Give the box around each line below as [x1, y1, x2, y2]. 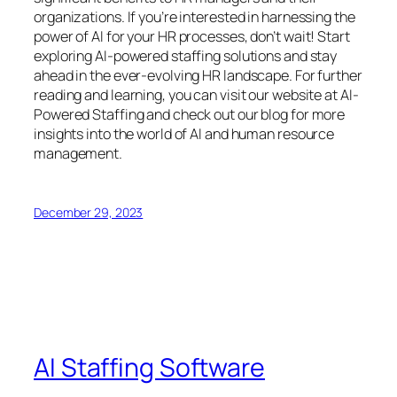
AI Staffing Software [34, 349, 265, 385]
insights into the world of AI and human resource [34, 124, 335, 144]
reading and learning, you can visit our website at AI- [34, 85, 359, 105]
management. [34, 144, 122, 164]
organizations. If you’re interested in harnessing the [34, 7, 355, 27]
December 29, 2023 [34, 204, 144, 222]
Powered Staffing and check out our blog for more [34, 105, 346, 125]
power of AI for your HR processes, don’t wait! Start [34, 27, 350, 47]
